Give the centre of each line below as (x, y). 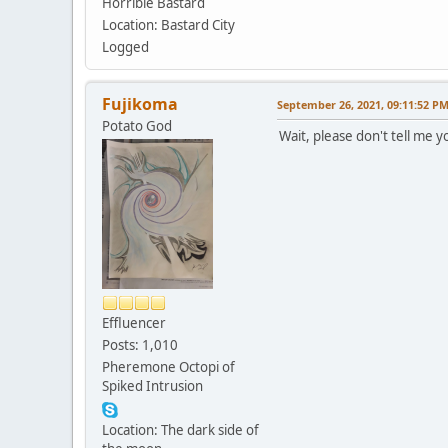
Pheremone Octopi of (168, 367)
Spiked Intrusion (152, 386)
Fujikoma (140, 104)
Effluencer (134, 323)
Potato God (137, 126)
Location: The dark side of (180, 430)
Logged (125, 47)
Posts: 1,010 (140, 345)
